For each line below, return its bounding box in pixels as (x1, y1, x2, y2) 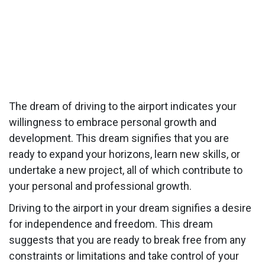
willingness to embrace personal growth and (9, 115, 216, 128)
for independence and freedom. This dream (9, 217, 213, 230)
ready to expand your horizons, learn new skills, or (9, 147, 240, 160)
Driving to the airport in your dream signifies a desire (9, 201, 251, 214)
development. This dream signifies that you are (9, 131, 229, 144)
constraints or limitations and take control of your (9, 249, 239, 262)
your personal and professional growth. (9, 179, 192, 192)
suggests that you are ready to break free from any (9, 233, 246, 246)
